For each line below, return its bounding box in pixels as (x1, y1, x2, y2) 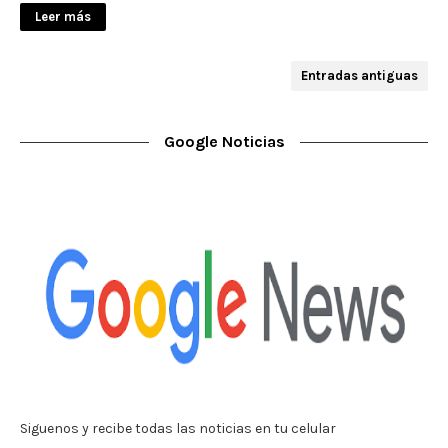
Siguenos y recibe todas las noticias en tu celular (20, 420, 336, 438)
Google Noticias (163, 132, 285, 152)
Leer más (35, 9, 91, 25)
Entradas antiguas (301, 68, 418, 84)
